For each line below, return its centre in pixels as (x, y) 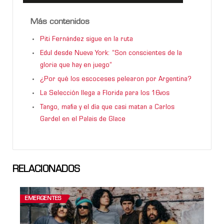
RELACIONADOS (46, 169)
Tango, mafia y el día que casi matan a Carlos (107, 107)
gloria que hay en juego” (76, 65)
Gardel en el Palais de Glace (83, 119)
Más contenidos (60, 22)
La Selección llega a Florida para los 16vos (105, 93)
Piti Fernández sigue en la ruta (86, 39)
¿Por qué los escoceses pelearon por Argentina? (116, 79)
